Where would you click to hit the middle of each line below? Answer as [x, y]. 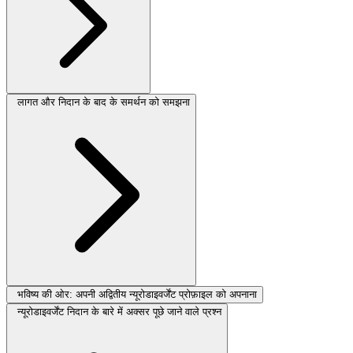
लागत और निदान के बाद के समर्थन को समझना [104, 102]
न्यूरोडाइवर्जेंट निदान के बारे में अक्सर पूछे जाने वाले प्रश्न [119, 311]
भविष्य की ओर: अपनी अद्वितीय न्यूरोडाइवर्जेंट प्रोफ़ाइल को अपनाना [137, 294]
